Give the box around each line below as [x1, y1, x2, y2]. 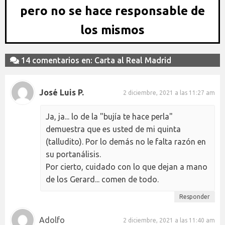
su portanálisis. [46, 150, 101, 159]
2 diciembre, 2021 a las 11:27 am [123, 89, 215, 96]
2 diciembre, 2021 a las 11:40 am [123, 216, 215, 223]
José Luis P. [39, 87, 84, 97]
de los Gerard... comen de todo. [46, 175, 159, 184]
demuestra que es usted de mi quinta [46, 125, 181, 134]
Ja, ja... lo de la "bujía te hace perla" [46, 112, 173, 122]
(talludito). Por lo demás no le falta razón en [46, 137, 206, 147]
